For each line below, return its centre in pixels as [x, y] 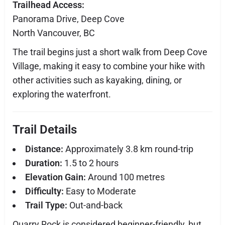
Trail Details [45, 129]
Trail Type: [46, 205]
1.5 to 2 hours [90, 163]
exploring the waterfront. [62, 94]
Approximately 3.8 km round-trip [128, 149]
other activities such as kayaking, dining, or [97, 80]
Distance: [44, 149]
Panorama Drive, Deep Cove [69, 19]
